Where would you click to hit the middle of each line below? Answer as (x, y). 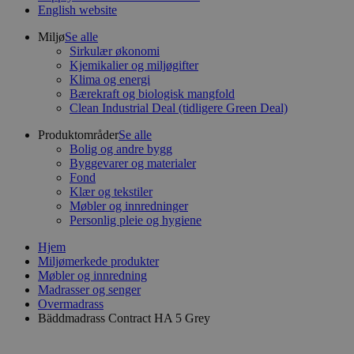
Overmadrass (71, 304)
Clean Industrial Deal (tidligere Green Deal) (179, 108)
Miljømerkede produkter (98, 261)
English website (77, 10)
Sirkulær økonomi (115, 51)
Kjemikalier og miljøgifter (134, 65)
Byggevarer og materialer (133, 163)
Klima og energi (110, 79)
